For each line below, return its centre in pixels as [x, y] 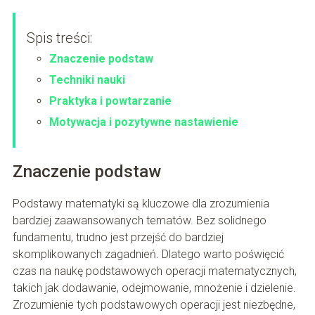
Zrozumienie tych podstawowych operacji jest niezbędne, [154, 305]
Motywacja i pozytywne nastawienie [143, 122]
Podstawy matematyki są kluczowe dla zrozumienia [141, 204]
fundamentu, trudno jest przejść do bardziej [118, 238]
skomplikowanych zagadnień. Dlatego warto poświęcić [148, 255]
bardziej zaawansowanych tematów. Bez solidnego [139, 221]
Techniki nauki [87, 80]
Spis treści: [59, 38]
